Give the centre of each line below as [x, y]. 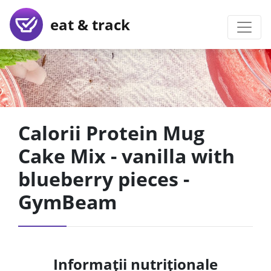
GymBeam [67, 202]
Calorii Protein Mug [111, 133]
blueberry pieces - [104, 179]
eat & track [87, 24]
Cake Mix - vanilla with [126, 156]
